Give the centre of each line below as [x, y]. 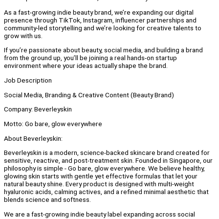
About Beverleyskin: [33, 138]
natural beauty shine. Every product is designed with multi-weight [99, 184]
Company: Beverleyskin [38, 109]
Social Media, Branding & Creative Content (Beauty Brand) [89, 95]
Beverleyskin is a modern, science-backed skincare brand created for [107, 153]
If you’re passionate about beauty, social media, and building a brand [103, 50]
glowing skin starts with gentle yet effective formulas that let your [101, 176]
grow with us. [23, 35]
